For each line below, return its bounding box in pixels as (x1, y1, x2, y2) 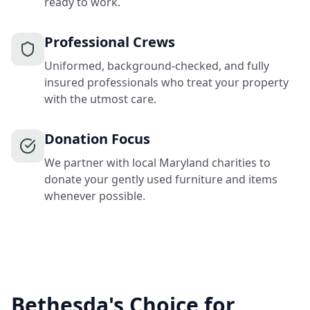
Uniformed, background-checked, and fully (44, 58, 269, 73)
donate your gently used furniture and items (44, 172, 277, 187)
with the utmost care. (44, 91, 156, 107)
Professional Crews (44, 33, 175, 51)
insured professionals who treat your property (44, 75, 289, 90)
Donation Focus (44, 129, 150, 148)
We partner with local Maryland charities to (44, 155, 271, 170)
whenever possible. (44, 188, 145, 203)
